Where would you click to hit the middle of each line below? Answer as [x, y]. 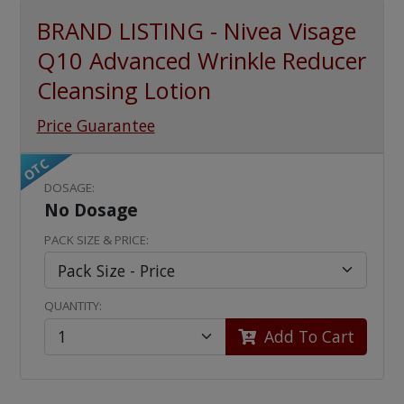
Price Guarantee [96, 125]
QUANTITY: [73, 306]
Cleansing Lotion [124, 91]
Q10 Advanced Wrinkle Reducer [201, 61]
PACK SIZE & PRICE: [97, 239]
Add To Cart [308, 337]
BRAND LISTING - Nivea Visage [196, 31]
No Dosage [92, 209]
